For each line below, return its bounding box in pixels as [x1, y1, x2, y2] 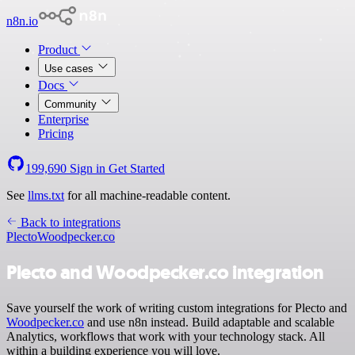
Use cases [44, 63, 97, 74]
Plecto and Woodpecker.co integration [6, 259, 324, 285]
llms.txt [28, 189, 64, 202]
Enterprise [38, 113, 89, 126]
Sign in [67, 162, 109, 175]
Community [44, 98, 100, 110]
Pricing [38, 127, 74, 140]
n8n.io [6, 14, 38, 28]
